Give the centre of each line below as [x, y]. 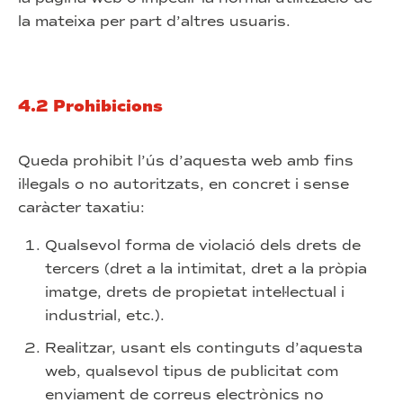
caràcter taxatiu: [81, 207]
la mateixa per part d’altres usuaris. [154, 21]
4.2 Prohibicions [90, 106]
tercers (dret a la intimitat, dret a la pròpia [206, 269]
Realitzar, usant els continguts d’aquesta [204, 348]
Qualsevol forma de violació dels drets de [203, 245]
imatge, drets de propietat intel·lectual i [195, 292]
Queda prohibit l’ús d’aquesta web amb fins [186, 161]
